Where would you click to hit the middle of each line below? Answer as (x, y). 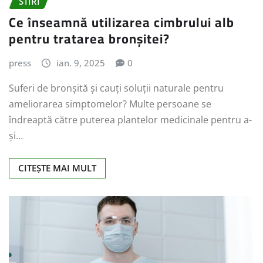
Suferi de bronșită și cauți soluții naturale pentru (116, 88)
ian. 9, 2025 (80, 63)
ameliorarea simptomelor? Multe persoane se (110, 104)
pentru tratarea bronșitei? (89, 39)
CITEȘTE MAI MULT (57, 168)
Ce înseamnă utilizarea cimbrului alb (122, 23)
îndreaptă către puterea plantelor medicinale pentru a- (130, 120)
